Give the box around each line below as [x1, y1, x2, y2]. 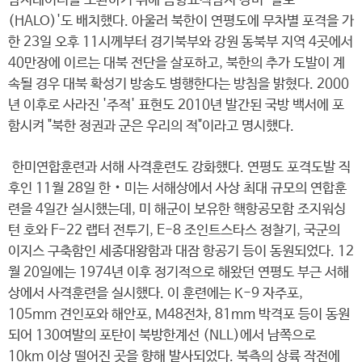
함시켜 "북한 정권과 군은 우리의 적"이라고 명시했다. [8, 119, 294, 134]
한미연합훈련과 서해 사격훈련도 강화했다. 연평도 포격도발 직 [8, 160, 351, 175]
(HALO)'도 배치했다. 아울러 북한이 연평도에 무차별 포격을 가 [8, 14, 354, 29]
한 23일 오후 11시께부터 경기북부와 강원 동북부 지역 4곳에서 [8, 35, 353, 50]
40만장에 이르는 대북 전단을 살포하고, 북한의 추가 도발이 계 [8, 56, 345, 71]
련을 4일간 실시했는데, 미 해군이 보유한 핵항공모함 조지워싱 [8, 202, 346, 217]
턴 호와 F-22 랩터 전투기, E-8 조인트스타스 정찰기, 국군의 [8, 223, 340, 238]
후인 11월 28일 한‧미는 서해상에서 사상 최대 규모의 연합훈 [8, 181, 347, 196]
